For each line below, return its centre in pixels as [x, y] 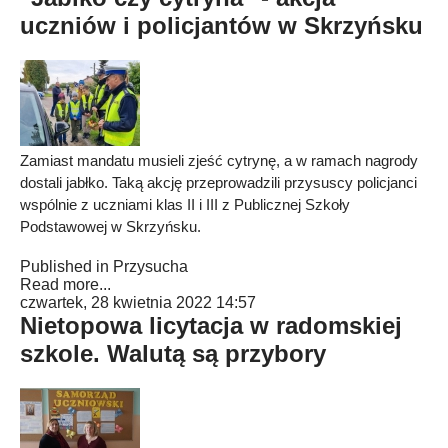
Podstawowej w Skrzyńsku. [110, 226]
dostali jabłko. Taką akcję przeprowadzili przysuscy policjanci [218, 182]
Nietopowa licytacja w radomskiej [211, 325]
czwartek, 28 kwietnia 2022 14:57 [138, 302]
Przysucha [150, 266]
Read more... [65, 284]
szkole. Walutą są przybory [173, 353]
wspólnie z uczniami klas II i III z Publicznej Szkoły [185, 204]
